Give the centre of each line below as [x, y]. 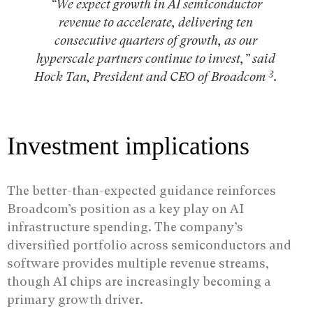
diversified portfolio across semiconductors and [149, 245]
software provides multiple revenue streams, [138, 263]
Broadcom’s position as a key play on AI [125, 209]
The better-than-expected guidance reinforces [141, 191]
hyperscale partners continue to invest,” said [156, 59]
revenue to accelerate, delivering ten [156, 22]
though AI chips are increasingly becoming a [139, 282]
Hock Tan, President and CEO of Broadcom [152, 77]
